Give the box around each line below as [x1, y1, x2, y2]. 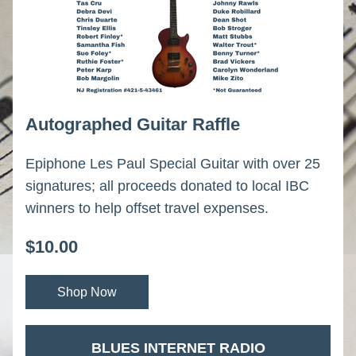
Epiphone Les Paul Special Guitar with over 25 [25, 156, 320, 172]
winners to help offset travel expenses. [25, 200, 269, 216]
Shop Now [57, 285, 117, 299]
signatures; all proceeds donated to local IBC [25, 178, 309, 194]
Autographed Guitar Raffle [25, 114, 240, 134]
